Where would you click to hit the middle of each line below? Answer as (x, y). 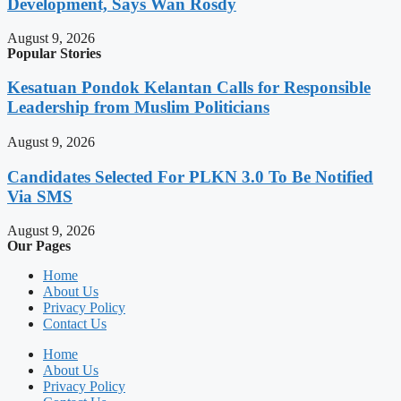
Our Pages (39, 246)
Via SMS (40, 196)
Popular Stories (54, 54)
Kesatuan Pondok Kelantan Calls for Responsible (189, 88)
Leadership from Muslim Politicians (138, 107)
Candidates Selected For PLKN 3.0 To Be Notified (190, 176)
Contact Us (75, 324)
